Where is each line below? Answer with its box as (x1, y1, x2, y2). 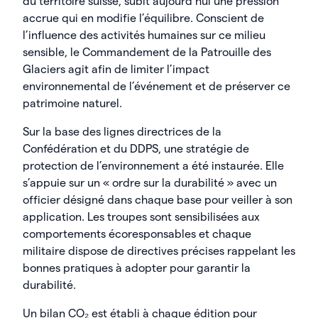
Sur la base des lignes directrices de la (23, 126, 221, 138)
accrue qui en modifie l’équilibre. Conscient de (23, 12, 264, 24)
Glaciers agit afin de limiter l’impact (23, 63, 209, 75)
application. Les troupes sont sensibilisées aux (23, 211, 260, 223)
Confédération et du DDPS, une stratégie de (23, 143, 249, 155)
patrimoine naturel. (23, 97, 122, 109)
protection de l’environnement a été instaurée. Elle (23, 160, 284, 172)
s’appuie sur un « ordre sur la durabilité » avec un (23, 177, 277, 189)
